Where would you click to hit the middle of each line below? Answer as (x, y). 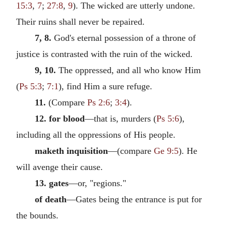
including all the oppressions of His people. (96, 134)
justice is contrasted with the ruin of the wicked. (104, 54)
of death (50, 199)
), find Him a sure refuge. (105, 86)
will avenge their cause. (60, 167)
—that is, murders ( (120, 118)
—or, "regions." (97, 183)
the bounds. (37, 215)
